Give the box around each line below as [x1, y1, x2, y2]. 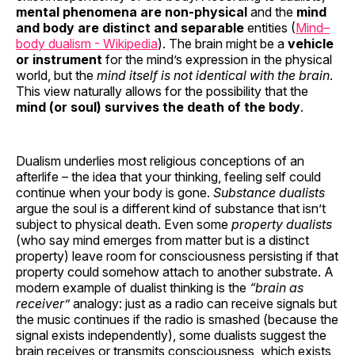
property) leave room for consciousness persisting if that [16, 248, 338, 265]
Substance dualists [213, 185, 325, 201]
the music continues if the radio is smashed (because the [16, 311, 338, 328]
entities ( [244, 20, 296, 36]
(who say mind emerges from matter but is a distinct [16, 232, 309, 249]
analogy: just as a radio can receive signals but [70, 296, 337, 312]
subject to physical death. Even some [16, 216, 231, 233]
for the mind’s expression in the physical [102, 52, 332, 68]
